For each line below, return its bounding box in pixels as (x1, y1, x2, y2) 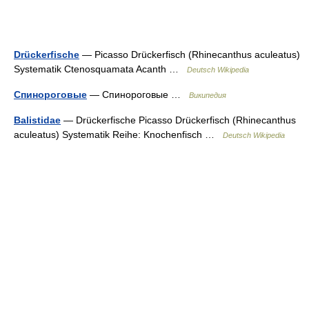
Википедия (189, 91, 226, 99)
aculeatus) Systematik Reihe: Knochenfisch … (14, 129, 223, 140)
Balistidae (14, 114, 61, 126)
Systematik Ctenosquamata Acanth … (14, 63, 187, 74)
